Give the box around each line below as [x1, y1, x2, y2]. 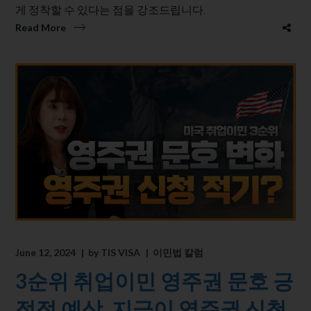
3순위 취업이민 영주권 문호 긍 [15, 267, 294, 293]
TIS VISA [101, 246, 141, 258]
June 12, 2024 [15, 246, 76, 258]
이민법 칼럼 [153, 246, 204, 258]
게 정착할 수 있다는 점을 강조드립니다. [15, 3, 206, 17]
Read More [15, 22, 67, 34]
